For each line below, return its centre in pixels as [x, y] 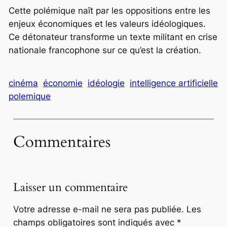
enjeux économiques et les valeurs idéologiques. [107, 24]
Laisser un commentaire [70, 187]
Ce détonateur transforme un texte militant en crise [113, 37]
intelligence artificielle [174, 83]
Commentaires [62, 142]
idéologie [106, 83]
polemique [29, 97]
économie [63, 83]
